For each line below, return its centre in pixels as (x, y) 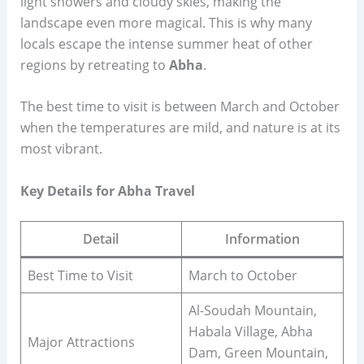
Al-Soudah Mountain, (252, 310)
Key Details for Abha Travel (107, 191)
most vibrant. (61, 149)
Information (262, 238)
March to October (243, 275)
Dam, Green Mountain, (258, 352)
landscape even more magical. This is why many (166, 22)
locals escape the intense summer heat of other (166, 43)
